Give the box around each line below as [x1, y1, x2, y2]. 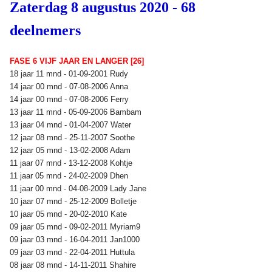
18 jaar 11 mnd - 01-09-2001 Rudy [10, 69, 131, 78]
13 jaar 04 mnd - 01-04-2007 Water [10, 120, 134, 129]
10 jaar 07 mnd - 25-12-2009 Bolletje [10, 196, 139, 206]
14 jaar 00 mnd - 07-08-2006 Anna [10, 81, 131, 91]
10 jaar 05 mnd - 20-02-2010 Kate [10, 209, 129, 219]
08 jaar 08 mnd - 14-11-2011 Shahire [10, 260, 138, 270]
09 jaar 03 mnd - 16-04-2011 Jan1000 [10, 234, 142, 244]
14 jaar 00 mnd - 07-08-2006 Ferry [10, 94, 131, 104]
